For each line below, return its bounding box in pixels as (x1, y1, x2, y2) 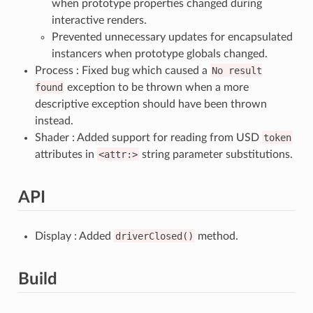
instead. (34, 115, 73, 126)
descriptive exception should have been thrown (34, 98, 267, 110)
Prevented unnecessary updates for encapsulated (51, 31, 293, 43)
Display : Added (34, 230, 114, 242)
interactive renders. (51, 14, 147, 26)
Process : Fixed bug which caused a (34, 64, 210, 76)
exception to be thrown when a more (64, 81, 249, 93)
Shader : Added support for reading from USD (34, 131, 262, 143)
